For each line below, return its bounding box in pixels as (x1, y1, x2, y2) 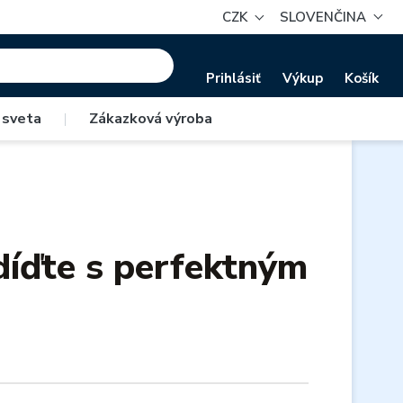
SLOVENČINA (280, 8, 367, 26)
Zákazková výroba (88, 109, 212, 129)
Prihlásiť (206, 68, 261, 87)
